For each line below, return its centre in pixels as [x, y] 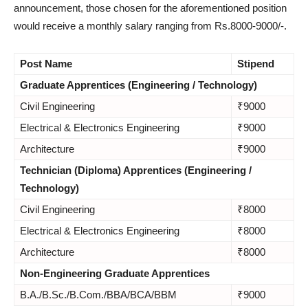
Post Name [46, 63]
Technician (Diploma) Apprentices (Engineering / [136, 170]
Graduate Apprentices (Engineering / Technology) [139, 85]
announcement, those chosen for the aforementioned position [150, 8]
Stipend [256, 63]
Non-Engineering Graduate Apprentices [115, 273]
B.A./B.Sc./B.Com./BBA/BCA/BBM [98, 294]
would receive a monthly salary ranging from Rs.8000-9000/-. [150, 25]
